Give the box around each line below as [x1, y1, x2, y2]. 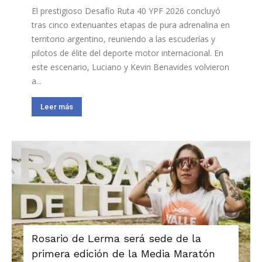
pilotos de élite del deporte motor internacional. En [32, 47, 223, 58]
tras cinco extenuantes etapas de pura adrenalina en [32, 19, 230, 30]
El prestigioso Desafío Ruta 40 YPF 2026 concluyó [32, 5, 220, 16]
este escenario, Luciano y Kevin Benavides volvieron [32, 61, 229, 73]
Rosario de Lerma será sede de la [32, 232, 201, 244]
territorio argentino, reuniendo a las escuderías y [32, 33, 215, 44]
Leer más [40, 102, 73, 111]
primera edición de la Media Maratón [32, 247, 215, 260]
